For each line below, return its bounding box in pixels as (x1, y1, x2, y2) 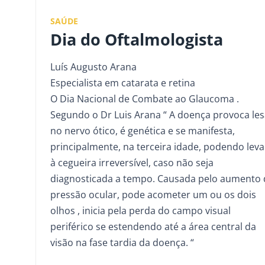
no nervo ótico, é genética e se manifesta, (50, 124, 235, 137)
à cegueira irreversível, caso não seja (50, 156, 214, 169)
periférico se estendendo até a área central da (50, 219, 256, 233)
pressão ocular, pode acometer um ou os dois (50, 188, 256, 201)
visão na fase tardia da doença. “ (50, 235, 194, 249)
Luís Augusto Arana (50, 60, 137, 73)
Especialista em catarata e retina (50, 76, 195, 89)
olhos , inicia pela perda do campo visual (50, 203, 231, 217)
